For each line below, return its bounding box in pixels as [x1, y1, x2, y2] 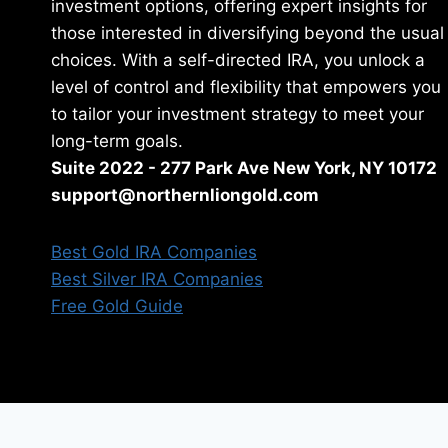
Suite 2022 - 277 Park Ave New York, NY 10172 [51, 158, 437, 179]
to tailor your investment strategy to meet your [51, 104, 424, 125]
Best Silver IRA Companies [51, 269, 263, 290]
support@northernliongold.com [51, 185, 319, 206]
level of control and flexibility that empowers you [51, 77, 441, 98]
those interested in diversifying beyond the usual [51, 23, 444, 44]
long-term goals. [51, 131, 183, 152]
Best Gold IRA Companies [51, 242, 257, 263]
